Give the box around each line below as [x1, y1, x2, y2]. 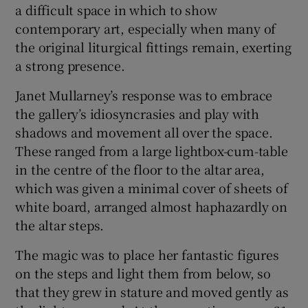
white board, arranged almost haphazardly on [15, 197, 287, 215]
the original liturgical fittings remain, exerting [15, 37, 291, 56]
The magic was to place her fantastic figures [15, 245, 279, 263]
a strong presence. [15, 56, 125, 74]
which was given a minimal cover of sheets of [15, 178, 288, 197]
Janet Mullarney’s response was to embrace [15, 85, 273, 104]
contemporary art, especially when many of [15, 19, 276, 37]
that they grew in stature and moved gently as [15, 282, 289, 300]
